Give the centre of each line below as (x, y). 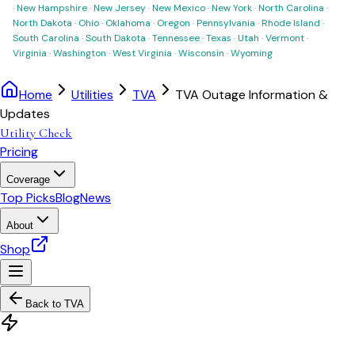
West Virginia (142, 53)
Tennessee (176, 38)
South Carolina (46, 38)
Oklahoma (128, 23)
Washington (80, 53)
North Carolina (291, 8)
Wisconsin (201, 53)
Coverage (28, 179)
